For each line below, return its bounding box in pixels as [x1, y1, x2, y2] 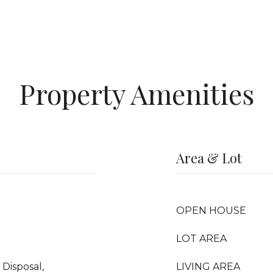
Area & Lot [176, 149, 242, 167]
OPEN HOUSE [176, 205, 246, 216]
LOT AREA [176, 233, 227, 244]
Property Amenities [19, 75, 254, 112]
